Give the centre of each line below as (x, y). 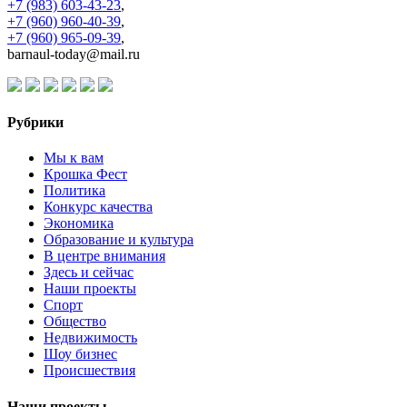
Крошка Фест (85, 174)
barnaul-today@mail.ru (74, 54)
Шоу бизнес (80, 354)
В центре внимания (104, 256)
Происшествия (89, 371)
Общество (75, 322)
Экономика (79, 223)
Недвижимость (90, 338)
